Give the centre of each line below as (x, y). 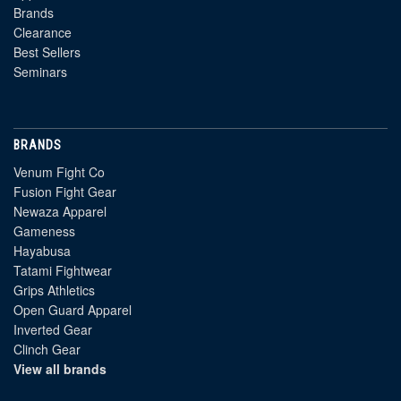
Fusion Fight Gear (65, 191)
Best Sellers (47, 51)
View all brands (60, 368)
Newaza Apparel (60, 211)
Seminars (40, 71)
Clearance (43, 32)
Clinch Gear (47, 349)
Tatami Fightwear (63, 270)
